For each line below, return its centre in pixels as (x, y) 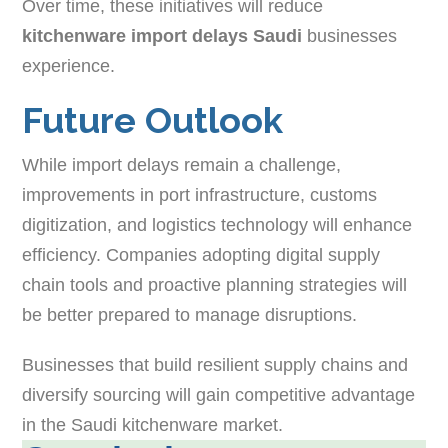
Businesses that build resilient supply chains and (215, 364)
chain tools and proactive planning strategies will (215, 284)
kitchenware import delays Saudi (162, 35)
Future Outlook (153, 119)
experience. (69, 65)
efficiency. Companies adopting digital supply (201, 254)
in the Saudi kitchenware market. (153, 424)
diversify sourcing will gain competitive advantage (219, 394)
